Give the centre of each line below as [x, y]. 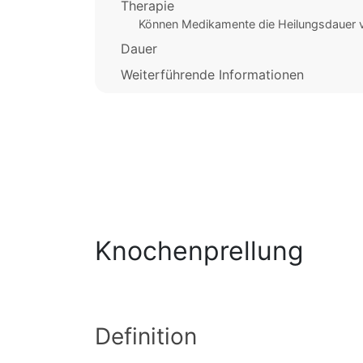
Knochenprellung [199, 251]
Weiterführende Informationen [212, 74]
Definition [146, 337]
